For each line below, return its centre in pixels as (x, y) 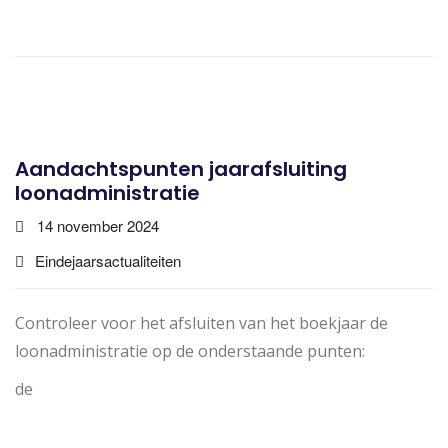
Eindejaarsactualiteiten (108, 260)
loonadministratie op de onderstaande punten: (190, 350)
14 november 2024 (98, 225)
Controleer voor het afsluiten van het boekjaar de (201, 322)
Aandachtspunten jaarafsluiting (181, 168)
